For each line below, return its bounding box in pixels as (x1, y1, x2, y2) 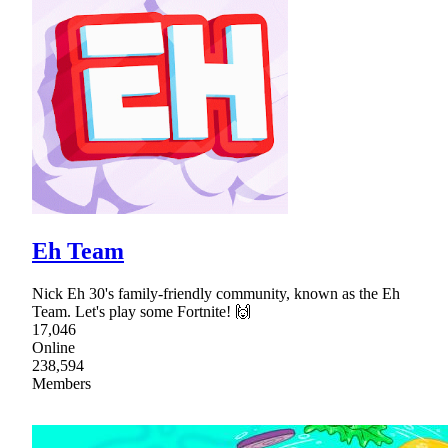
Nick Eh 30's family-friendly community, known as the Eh (32, 285, 400, 303)
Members (32, 375, 91, 393)
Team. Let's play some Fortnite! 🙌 (32, 303, 251, 321)
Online (32, 339, 75, 357)
